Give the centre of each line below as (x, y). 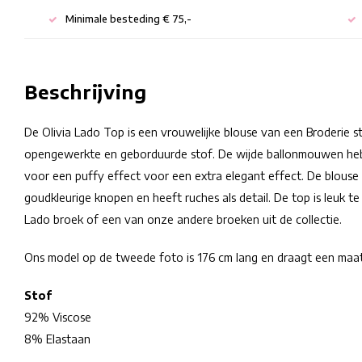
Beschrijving (86, 92)
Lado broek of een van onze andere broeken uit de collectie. (185, 219)
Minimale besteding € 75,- (128, 19)
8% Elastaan (57, 339)
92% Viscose (58, 317)
